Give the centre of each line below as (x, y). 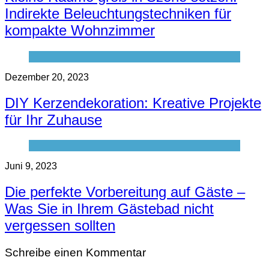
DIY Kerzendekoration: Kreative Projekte (133, 103)
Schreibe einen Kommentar (75, 253)
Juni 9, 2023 (31, 166)
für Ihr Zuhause (53, 119)
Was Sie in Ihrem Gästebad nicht (109, 209)
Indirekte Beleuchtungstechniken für (118, 13)
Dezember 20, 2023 (47, 77)
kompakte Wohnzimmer (80, 30)
